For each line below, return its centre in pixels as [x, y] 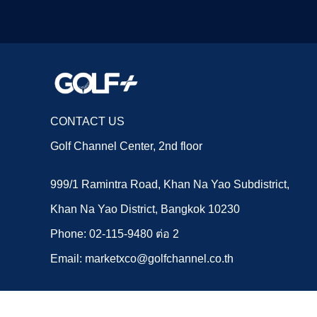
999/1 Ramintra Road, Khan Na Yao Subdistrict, [170, 184]
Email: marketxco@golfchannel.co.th [142, 258]
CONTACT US [88, 121]
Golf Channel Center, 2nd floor [127, 146]
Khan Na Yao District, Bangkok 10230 [145, 209]
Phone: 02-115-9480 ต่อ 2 [115, 234]
